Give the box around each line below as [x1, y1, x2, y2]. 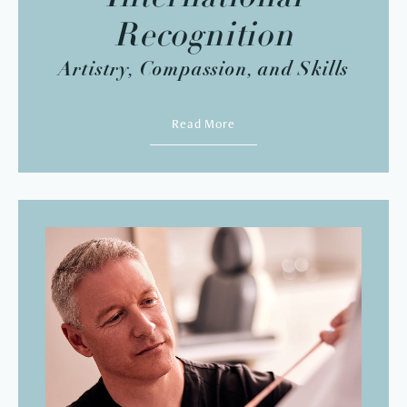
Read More [172, 115, 235, 133]
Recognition [114, 21, 293, 55]
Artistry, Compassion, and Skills [57, 56, 350, 82]
